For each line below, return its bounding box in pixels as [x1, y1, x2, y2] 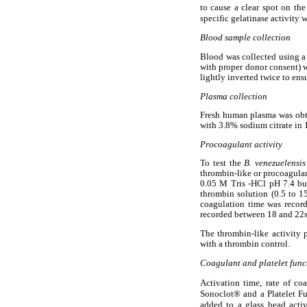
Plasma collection [200, 91, 267, 101]
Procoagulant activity [200, 139, 282, 149]
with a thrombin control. [200, 239, 290, 249]
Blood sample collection [200, 33, 291, 43]
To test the [200, 158, 245, 169]
